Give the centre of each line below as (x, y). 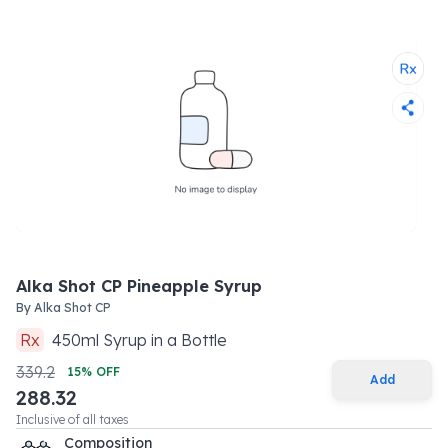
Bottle (204, 340)
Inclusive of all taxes (72, 419)
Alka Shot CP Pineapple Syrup (139, 286)
